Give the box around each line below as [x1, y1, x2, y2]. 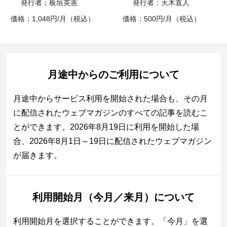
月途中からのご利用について [47, 69, 179, 81]
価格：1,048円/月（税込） [11, 15, 95, 23]
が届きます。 [13, 151, 62, 160]
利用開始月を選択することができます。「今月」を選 [13, 217, 208, 226]
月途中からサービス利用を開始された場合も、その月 [13, 94, 208, 103]
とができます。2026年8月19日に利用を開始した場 [13, 123, 200, 132]
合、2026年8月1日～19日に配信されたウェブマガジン [13, 137, 212, 146]
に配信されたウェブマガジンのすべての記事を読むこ [13, 108, 208, 118]
